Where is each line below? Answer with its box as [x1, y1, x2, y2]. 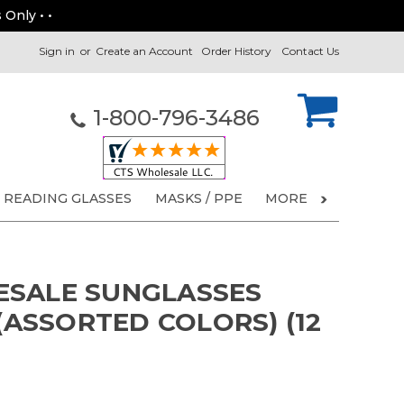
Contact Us [281, 44, 339, 58]
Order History [201, 44, 272, 58]
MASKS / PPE [154, 190, 243, 207]
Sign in [39, 44, 76, 58]
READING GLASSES [4, 190, 133, 207]
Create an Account [96, 44, 194, 58]
